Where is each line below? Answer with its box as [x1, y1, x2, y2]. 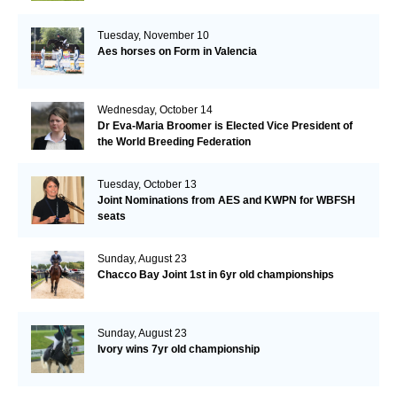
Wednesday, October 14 [97, 103, 213, 116]
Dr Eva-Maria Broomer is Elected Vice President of [97, 119, 353, 132]
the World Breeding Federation [97, 135, 251, 148]
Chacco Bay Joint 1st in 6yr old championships [97, 268, 334, 281]
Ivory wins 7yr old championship [97, 342, 260, 355]
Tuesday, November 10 [97, 28, 209, 42]
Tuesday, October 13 [97, 177, 197, 191]
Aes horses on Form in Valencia [97, 44, 257, 58]
